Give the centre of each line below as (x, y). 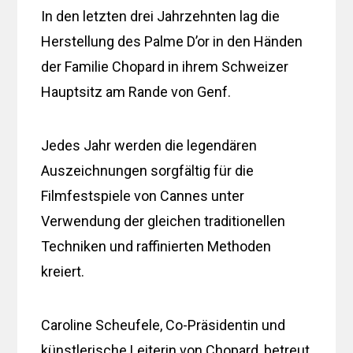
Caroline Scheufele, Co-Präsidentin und (163, 325)
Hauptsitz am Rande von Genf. (136, 91)
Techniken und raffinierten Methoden (156, 246)
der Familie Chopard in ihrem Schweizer (165, 66)
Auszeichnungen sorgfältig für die (148, 170)
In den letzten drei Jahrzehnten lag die (161, 16)
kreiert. (63, 271)
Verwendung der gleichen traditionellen (163, 221)
